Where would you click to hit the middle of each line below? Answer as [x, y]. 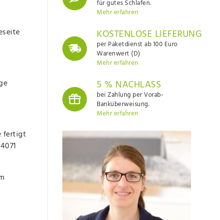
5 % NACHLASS [129, 85]
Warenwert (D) [119, 54]
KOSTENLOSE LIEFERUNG [149, 35]
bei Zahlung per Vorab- [130, 95]
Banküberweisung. [123, 105]
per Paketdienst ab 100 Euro [137, 45]
